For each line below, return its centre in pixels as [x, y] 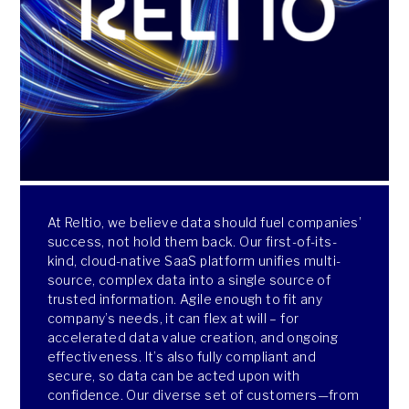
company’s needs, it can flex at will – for [173, 318]
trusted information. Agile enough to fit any [185, 299]
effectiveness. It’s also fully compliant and [182, 356]
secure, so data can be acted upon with [173, 375]
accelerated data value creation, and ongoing [193, 337]
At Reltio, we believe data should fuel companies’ [204, 222]
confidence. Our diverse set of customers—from [203, 394]
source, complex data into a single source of [189, 279]
